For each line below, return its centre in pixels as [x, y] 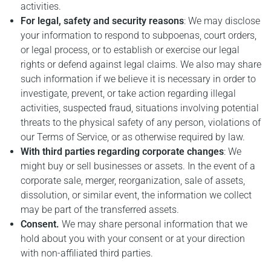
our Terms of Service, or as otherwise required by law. [133, 137]
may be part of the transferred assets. [100, 209]
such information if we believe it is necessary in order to [139, 79]
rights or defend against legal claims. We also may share [141, 64]
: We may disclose [222, 21]
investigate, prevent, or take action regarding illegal [129, 93]
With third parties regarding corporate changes [122, 151]
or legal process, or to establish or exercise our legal [130, 50]
